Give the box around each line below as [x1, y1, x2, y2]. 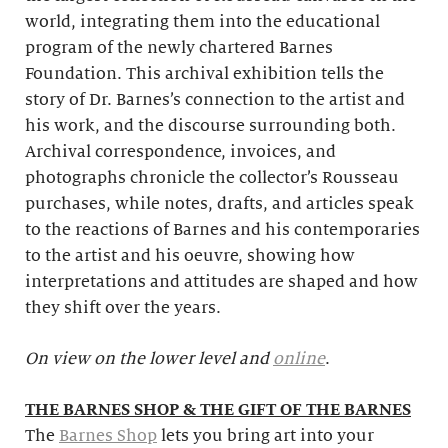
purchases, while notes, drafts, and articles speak [25, 195, 414, 213]
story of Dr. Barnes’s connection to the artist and [25, 91, 405, 109]
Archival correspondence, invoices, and [25, 143, 336, 161]
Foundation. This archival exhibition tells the [25, 65, 384, 83]
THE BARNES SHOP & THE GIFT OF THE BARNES [25, 401, 411, 419]
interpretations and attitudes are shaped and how [25, 273, 418, 291]
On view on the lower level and [25, 350, 273, 368]
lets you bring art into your [157, 427, 374, 445]
